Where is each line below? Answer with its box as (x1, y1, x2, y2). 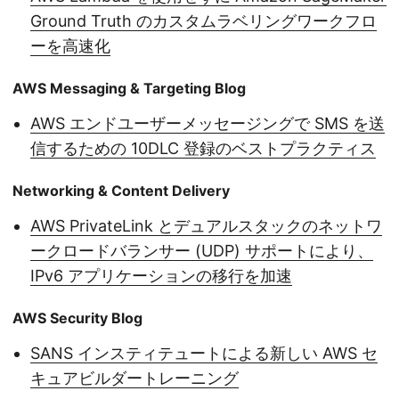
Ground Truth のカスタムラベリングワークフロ (30, 12, 377, 31)
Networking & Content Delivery (12, 182, 230, 200)
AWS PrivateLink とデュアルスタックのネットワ (30, 216, 382, 236)
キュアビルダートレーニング (30, 369, 239, 388)
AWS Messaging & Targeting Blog (12, 79, 246, 98)
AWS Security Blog (12, 309, 142, 328)
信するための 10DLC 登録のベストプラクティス (30, 139, 376, 159)
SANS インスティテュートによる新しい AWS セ (30, 344, 378, 363)
